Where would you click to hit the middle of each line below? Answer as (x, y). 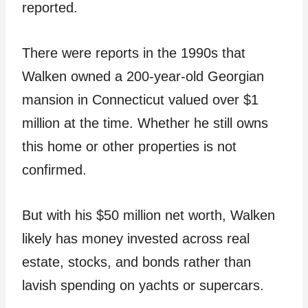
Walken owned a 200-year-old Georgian (143, 77)
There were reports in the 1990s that (134, 53)
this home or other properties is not (129, 147)
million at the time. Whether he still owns (145, 123)
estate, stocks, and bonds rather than (136, 262)
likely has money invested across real (136, 239)
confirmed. (54, 170)
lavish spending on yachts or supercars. (143, 286)
